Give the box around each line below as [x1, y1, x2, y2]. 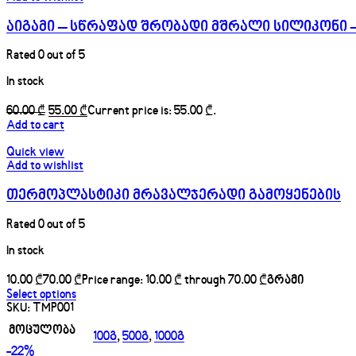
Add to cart [6, 119, 64, 133]
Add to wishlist [6, 160, 83, 174]
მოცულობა [9, 323, 75, 338]
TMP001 [33, 301, 74, 315]
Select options [6, 288, 76, 302]
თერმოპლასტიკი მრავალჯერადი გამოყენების [6, 188, 341, 204]
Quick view [6, 146, 64, 161]
